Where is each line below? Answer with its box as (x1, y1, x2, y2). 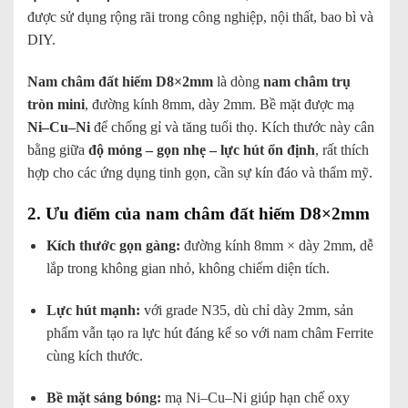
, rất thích (315, 141, 369, 158)
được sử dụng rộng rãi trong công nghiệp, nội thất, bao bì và (27, 8, 373, 25)
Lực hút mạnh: (46, 301, 140, 318)
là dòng (213, 73, 263, 89)
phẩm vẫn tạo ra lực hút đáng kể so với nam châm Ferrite (46, 324, 373, 341)
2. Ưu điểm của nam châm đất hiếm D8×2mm (27, 204, 370, 224)
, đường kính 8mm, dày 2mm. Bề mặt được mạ (85, 96, 354, 112)
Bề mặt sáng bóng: (46, 389, 161, 405)
